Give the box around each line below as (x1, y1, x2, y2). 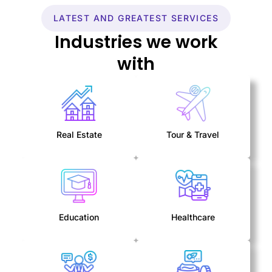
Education (59, 212, 100, 223)
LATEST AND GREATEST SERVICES (53, 13, 219, 24)
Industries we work (54, 30, 218, 55)
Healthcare (171, 212, 215, 223)
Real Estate (56, 129, 102, 140)
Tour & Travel (166, 129, 220, 140)
